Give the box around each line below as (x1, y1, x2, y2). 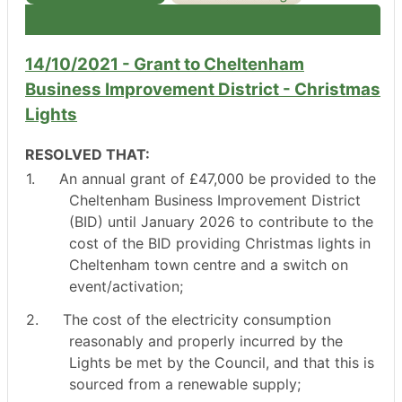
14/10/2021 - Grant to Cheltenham (25, 53, 304, 74)
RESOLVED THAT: (25, 145, 150, 164)
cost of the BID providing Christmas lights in (68, 234, 371, 252)
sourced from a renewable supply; (68, 375, 301, 394)
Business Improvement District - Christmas (25, 78, 380, 100)
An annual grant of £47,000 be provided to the (59, 170, 377, 188)
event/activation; (68, 277, 183, 295)
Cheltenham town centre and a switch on (68, 256, 348, 274)
